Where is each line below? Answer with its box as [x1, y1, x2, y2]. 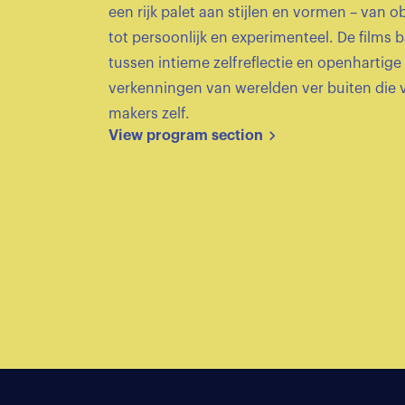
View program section [108, 127, 263, 143]
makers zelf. [108, 106, 190, 121]
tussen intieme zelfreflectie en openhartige [108, 55, 401, 71]
